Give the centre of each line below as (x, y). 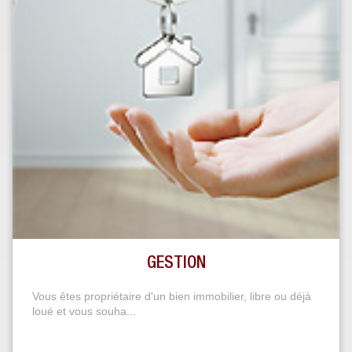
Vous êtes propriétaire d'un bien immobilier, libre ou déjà (172, 297)
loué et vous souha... (84, 312)
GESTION (176, 264)
